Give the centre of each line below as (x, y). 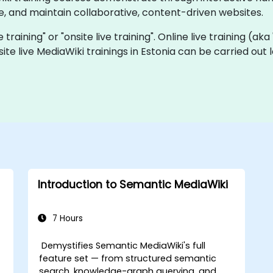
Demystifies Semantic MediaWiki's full (122, 245)
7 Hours (66, 218)
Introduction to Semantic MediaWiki (133, 184)
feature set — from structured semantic (128, 258)
